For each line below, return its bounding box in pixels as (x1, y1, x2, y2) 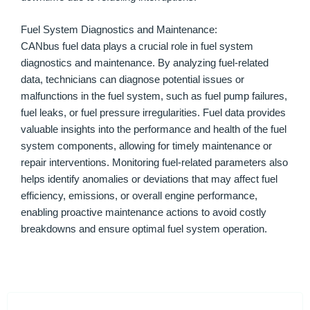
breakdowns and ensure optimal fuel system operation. (21, 224, 267, 235)
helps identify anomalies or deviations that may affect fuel (21, 174, 277, 185)
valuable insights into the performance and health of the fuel (21, 124, 286, 136)
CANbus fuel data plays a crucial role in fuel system (21, 41, 253, 53)
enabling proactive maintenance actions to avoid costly (21, 207, 266, 219)
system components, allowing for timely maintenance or (21, 140, 272, 152)
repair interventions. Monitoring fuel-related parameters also (21, 157, 288, 169)
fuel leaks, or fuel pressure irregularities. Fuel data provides (21, 107, 286, 119)
